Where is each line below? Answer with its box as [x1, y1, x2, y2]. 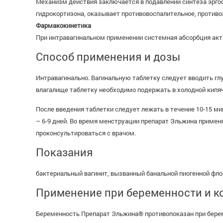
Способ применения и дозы [36, 49, 180, 64]
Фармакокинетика [36, 21, 91, 30]
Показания [36, 145, 93, 159]
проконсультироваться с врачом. [36, 128, 136, 137]
